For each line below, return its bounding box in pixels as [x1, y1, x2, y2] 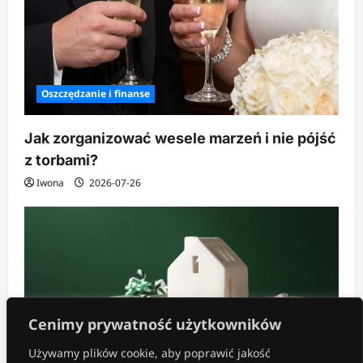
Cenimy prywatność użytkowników [28, 314, 281, 334]
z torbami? [24, 152, 98, 169]
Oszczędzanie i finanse [41, 87, 150, 101]
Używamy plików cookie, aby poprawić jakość [28, 345, 271, 361]
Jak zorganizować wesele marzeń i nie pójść [24, 130, 336, 147]
